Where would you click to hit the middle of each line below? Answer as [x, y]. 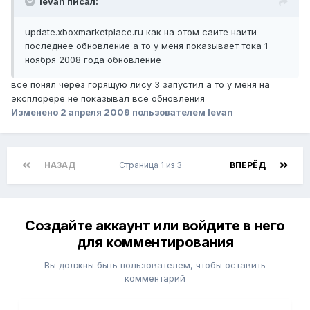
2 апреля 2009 [95, 112]
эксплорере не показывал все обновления [108, 99]
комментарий [155, 279]
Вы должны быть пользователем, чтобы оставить [155, 265]
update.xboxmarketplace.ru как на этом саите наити [141, 32]
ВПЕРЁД [248, 165]
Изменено [36, 112]
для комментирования [155, 243]
